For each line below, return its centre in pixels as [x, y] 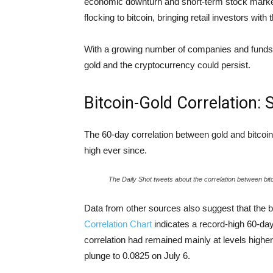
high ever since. [115, 150]
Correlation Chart [118, 224]
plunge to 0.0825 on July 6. [137, 256]
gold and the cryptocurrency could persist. [167, 65]
